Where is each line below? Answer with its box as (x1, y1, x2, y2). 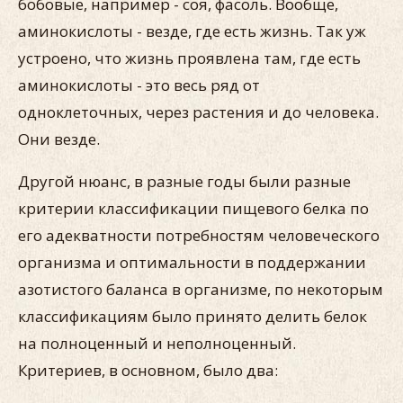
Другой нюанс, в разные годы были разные (18, 171, 351, 192)
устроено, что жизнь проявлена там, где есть (18, 48, 361, 68)
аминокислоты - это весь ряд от (18, 75, 260, 95)
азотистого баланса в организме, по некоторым (18, 279, 383, 300)
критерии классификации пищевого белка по (18, 198, 369, 219)
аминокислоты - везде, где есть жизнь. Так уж (18, 21, 366, 41)
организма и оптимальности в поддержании (18, 252, 366, 273)
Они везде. (18, 129, 103, 149)
